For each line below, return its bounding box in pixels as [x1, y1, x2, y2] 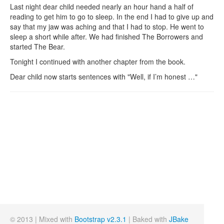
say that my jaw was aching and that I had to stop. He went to [10, 21, 204, 31]
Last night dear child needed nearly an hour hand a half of [10, 1, 193, 11]
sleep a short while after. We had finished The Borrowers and [10, 31, 203, 41]
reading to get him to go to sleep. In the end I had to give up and [10, 11, 213, 21]
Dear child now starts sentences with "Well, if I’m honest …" [10, 71, 197, 81]
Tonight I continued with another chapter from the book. [10, 56, 185, 66]
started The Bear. [10, 41, 65, 51]
